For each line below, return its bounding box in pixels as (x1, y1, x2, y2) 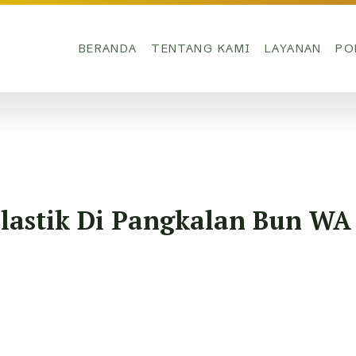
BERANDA (78, 41, 137, 56)
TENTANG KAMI (151, 41, 251, 56)
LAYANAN (264, 41, 322, 56)
